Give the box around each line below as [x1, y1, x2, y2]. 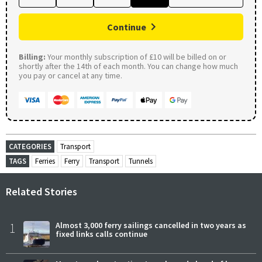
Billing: [19, 51, 46, 62]
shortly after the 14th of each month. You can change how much [19, 60, 238, 71]
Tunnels [129, 156, 153, 166]
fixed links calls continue [56, 228, 147, 239]
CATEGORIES [9, 141, 51, 151]
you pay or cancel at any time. [19, 70, 122, 81]
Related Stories [6, 184, 77, 198]
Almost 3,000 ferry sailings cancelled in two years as [56, 219, 246, 230]
